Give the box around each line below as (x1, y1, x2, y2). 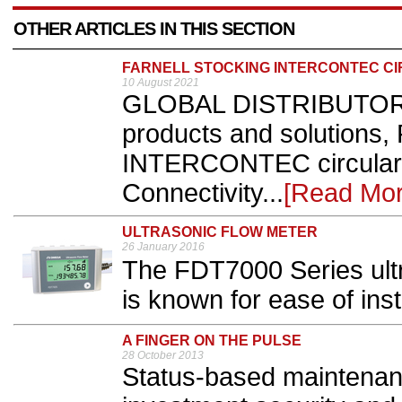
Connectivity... (122, 179, 284, 208)
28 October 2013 (122, 349, 204, 363)
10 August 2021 (122, 76, 199, 90)
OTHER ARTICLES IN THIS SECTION (13, 19, 294, 39)
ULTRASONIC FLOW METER (122, 224, 318, 240)
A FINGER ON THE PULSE (122, 333, 301, 349)
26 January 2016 (122, 240, 205, 254)
